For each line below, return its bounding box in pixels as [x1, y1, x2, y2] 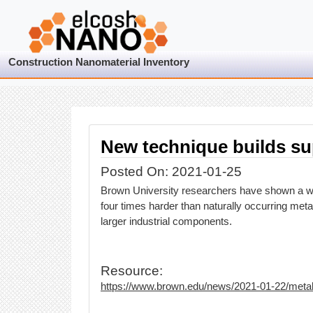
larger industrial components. [101, 216, 232, 228]
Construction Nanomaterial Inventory [8, 57, 189, 68]
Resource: [101, 263, 163, 279]
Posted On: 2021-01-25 [101, 164, 242, 179]
